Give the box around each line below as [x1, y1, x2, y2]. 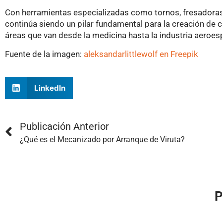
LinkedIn [34, 83, 65, 93]
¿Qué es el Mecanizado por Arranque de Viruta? [20, 135, 185, 145]
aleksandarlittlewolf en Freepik [84, 49, 198, 59]
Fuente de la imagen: [5, 49, 84, 59]
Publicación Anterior [20, 120, 109, 133]
